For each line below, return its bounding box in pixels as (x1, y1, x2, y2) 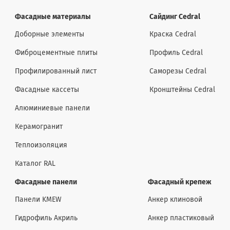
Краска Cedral (149, 31, 197, 38)
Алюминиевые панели (14, 105, 90, 112)
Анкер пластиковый (148, 215, 215, 222)
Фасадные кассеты (14, 86, 79, 93)
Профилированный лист (14, 68, 97, 75)
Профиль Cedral (149, 49, 203, 56)
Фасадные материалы (14, 13, 91, 21)
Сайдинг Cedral (149, 13, 201, 21)
